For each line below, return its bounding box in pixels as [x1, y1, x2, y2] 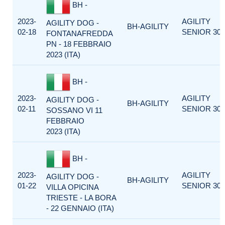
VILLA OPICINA [46, 183, 98, 191]
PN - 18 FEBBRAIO [46, 40, 111, 48]
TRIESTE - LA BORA [46, 193, 116, 202]
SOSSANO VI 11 [46, 106, 102, 115]
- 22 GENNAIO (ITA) [46, 204, 114, 212]
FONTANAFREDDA [46, 29, 113, 38]
